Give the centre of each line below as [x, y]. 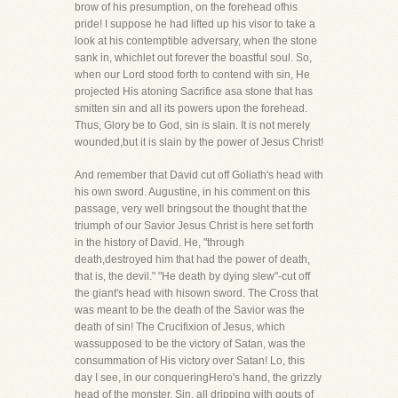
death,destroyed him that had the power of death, [192, 259]
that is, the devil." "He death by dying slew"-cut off [192, 276]
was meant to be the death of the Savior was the [190, 310]
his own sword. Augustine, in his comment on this [192, 192]
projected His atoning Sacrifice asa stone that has [194, 92]
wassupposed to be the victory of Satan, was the [190, 344]
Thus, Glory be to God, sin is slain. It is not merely [192, 125]
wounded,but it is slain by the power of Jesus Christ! [199, 142]
